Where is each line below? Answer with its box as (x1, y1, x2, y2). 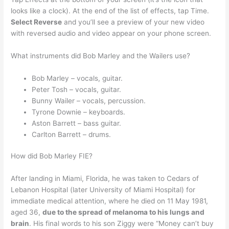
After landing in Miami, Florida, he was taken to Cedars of (11, 174, 199, 183)
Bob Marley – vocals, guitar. (32, 74, 123, 82)
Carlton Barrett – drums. (32, 130, 111, 139)
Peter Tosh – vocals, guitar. (32, 85, 122, 94)
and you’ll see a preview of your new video (62, 18, 205, 27)
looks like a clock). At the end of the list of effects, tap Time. (11, 7, 210, 15)
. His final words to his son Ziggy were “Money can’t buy (29, 219, 214, 228)
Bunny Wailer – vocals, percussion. (32, 96, 146, 105)
